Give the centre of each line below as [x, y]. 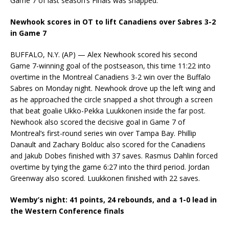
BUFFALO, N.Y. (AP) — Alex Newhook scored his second [104, 55]
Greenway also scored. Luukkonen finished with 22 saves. [105, 178]
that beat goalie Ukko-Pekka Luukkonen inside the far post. [108, 111]
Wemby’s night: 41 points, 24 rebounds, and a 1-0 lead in [113, 200]
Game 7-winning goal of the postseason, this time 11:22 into [110, 66]
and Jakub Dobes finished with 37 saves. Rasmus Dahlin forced [114, 156]
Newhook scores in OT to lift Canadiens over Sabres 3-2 [113, 22]
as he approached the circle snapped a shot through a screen [111, 100]
